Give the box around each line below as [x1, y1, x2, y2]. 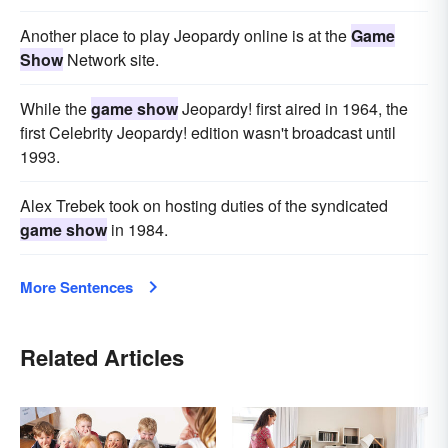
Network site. [63, 48, 159, 72]
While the [20, 97, 91, 121]
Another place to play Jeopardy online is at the [20, 24, 351, 48]
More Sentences [20, 276, 133, 299]
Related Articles [20, 341, 184, 374]
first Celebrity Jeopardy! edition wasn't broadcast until [20, 121, 396, 145]
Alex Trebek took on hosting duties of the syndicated [20, 194, 388, 218]
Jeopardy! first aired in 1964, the [178, 97, 408, 121]
